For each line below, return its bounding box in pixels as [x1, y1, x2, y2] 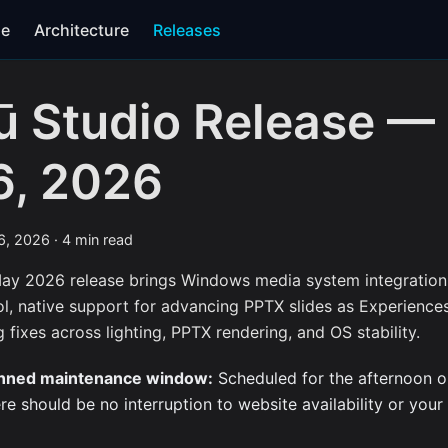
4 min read [62, 231, 133, 248]
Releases [153, 19, 221, 40]
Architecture [34, 19, 129, 40]
